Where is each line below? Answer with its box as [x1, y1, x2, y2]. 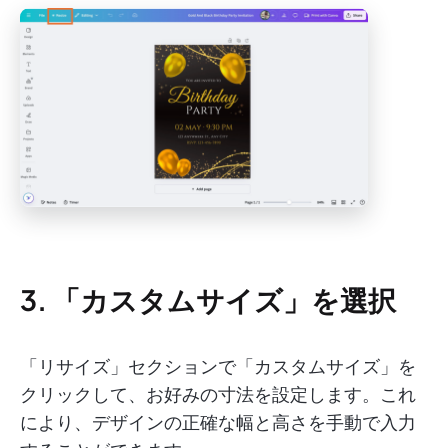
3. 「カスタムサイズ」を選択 [20, 282, 396, 318]
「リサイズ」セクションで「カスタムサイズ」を [20, 356, 416, 378]
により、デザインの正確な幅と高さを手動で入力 [20, 412, 416, 434]
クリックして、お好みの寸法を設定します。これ [20, 384, 416, 406]
